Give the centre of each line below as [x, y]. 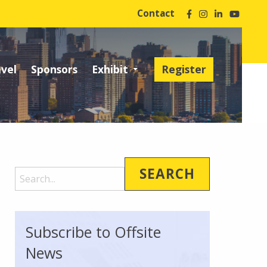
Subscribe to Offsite [94, 232]
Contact [156, 13]
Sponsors [55, 69]
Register [184, 69]
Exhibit [110, 69]
